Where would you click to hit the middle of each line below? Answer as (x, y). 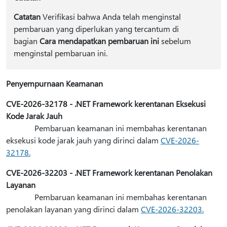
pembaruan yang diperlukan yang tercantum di (96, 29)
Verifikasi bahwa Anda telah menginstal (110, 16)
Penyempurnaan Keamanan (54, 83)
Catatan (27, 16)
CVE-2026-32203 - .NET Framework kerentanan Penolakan (109, 173)
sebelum (175, 41)
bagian (26, 41)
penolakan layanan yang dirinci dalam (73, 209)
